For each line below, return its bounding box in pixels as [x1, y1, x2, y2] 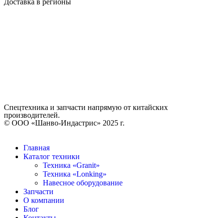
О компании [23, 196, 64, 205]
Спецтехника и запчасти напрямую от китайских [4, 103, 168, 112]
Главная [23, 144, 50, 152]
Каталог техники [23, 152, 80, 161]
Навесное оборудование [43, 179, 123, 187]
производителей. [4, 111, 60, 120]
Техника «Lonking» [43, 170, 107, 179]
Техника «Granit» [43, 161, 100, 170]
